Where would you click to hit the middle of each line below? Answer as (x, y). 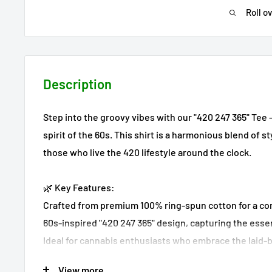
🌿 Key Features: (79, 187)
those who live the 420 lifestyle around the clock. (147, 152)
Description (77, 83)
